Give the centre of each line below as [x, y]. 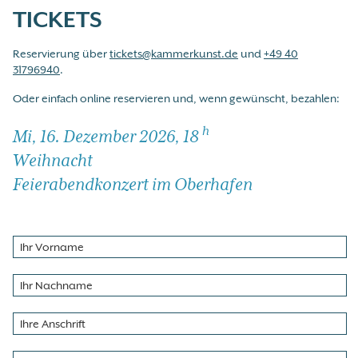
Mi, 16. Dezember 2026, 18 [107, 137]
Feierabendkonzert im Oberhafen [133, 185]
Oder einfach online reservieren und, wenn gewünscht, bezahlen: [176, 99]
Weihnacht [53, 161]
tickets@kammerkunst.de [174, 54]
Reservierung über [61, 54]
